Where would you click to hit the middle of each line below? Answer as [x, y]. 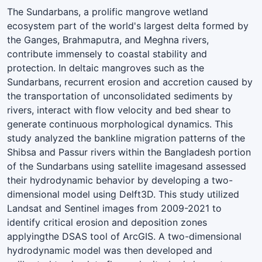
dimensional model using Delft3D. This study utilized [123, 194]
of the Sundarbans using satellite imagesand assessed [127, 166]
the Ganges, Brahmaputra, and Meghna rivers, [108, 39]
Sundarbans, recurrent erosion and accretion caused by [130, 82]
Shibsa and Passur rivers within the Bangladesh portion [129, 152]
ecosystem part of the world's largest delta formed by [128, 25]
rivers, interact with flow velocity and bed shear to [119, 110]
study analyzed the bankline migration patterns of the [126, 138]
